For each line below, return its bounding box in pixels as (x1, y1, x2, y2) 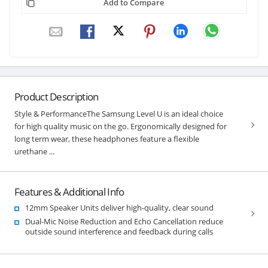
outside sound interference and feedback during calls (25, 226, 213, 237)
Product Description (14, 89, 99, 103)
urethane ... (14, 145, 54, 157)
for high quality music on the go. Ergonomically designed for (14, 120, 227, 132)
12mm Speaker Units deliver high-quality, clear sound (25, 202, 214, 213)
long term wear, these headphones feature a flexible (14, 133, 199, 144)
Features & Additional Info (14, 184, 124, 199)
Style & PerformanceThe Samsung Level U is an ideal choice (14, 108, 223, 119)
